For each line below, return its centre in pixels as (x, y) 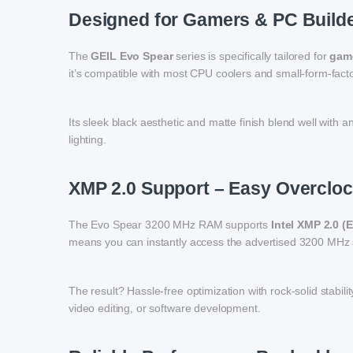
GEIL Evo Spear (132, 56)
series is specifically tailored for (251, 56)
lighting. (87, 140)
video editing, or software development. (165, 308)
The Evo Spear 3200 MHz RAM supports (170, 225)
